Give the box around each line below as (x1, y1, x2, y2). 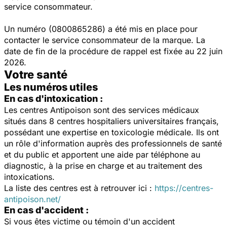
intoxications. (4, 171, 55, 182)
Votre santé (4, 67, 67, 81)
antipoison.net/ (4, 194, 61, 204)
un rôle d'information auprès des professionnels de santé (4, 138, 222, 148)
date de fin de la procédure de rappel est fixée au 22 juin (4, 46, 222, 56)
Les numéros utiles (4, 81, 98, 93)
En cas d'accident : (4, 204, 89, 215)
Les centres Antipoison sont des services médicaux (4, 104, 199, 115)
